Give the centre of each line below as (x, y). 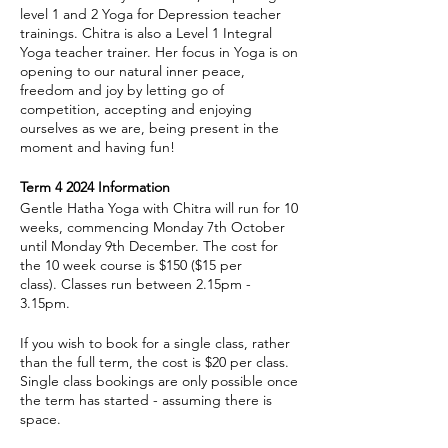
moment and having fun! (97, 147)
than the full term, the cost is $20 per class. (154, 362)
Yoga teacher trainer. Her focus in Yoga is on (159, 52)
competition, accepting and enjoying (136, 109)
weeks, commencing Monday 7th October (152, 227)
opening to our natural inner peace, (132, 71)
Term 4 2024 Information (95, 187)
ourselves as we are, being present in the (149, 128)
